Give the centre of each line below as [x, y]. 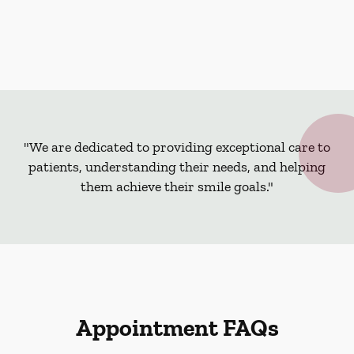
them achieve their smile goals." [177, 186]
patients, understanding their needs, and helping [177, 167]
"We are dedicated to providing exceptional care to [177, 147]
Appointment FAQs [177, 328]
